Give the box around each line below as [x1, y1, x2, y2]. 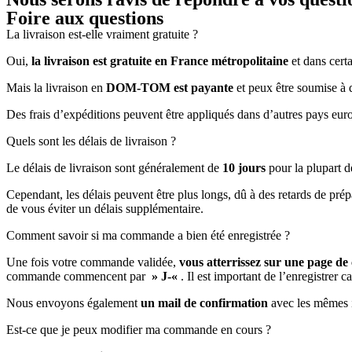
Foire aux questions [6, 7, 163, 28]
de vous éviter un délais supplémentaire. [6, 201, 207, 215]
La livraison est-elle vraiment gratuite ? [6, 27, 198, 41]
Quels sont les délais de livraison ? [6, 134, 176, 148]
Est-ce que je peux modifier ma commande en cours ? [6, 322, 271, 336]
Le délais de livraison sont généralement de [6, 160, 222, 174]
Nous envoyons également [6, 295, 141, 310]
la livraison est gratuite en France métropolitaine [31, 53, 288, 68]
